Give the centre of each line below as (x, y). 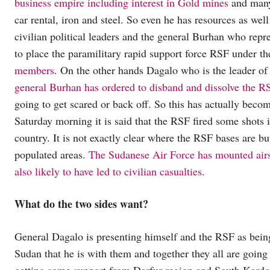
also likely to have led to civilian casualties (108, 171)
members (34, 70)
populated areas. (52, 154)
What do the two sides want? (81, 203)
